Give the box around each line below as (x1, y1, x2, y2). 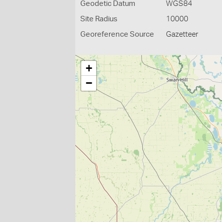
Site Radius (80, 15, 117, 23)
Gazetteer (166, 31, 199, 38)
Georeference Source (80, 31, 154, 38)
